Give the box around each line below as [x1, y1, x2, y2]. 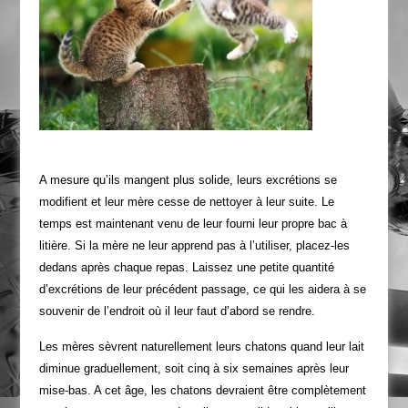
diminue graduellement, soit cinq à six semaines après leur [38, 362, 349, 375]
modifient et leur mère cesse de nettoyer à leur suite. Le [38, 195, 334, 209]
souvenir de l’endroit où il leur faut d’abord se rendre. [38, 304, 315, 318]
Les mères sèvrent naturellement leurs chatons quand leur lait [38, 340, 364, 353]
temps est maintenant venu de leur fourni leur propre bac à [38, 217, 347, 230]
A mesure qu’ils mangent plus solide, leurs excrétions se [38, 173, 337, 187]
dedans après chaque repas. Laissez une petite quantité [38, 260, 334, 274]
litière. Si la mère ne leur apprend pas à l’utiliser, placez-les [38, 239, 350, 252]
